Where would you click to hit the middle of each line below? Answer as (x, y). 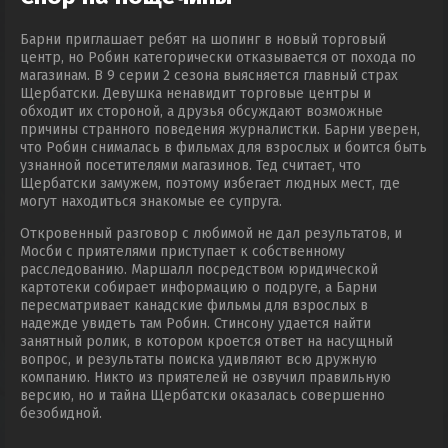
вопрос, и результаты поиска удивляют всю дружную (198, 359)
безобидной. (61, 413)
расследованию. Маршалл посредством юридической (199, 269)
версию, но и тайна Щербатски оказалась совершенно (202, 395)
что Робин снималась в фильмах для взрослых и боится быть (223, 147)
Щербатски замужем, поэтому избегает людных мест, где (210, 183)
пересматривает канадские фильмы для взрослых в (194, 305)
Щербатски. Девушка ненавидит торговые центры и (195, 93)
